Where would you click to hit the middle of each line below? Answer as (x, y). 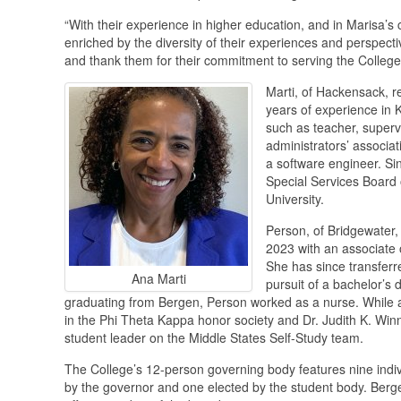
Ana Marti (158, 278)
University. (295, 198)
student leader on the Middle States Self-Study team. (214, 337)
